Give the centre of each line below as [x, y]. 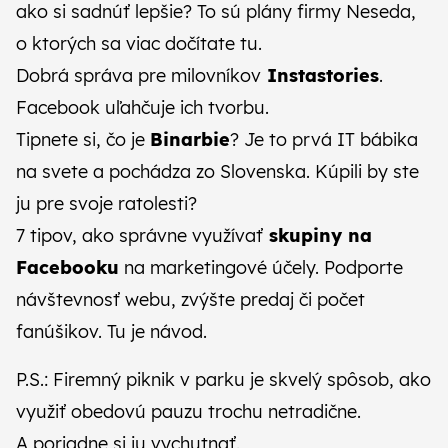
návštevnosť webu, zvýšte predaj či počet [190, 299]
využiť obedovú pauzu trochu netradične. [188, 411]
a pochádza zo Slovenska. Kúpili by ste [253, 171]
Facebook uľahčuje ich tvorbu [140, 107]
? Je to [261, 139]
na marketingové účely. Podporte [261, 267]
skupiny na [317, 235]
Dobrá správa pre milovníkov [138, 75]
